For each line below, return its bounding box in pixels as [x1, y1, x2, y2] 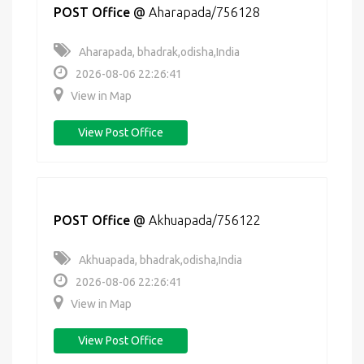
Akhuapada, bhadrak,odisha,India [79, 253, 242, 266]
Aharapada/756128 [149, 5, 260, 19]
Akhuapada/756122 [149, 213, 261, 227]
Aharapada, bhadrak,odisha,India [79, 45, 240, 58]
